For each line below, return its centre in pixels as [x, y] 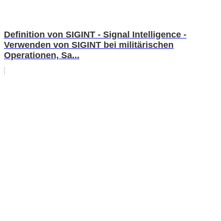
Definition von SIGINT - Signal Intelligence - [95, 34]
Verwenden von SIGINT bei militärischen [89, 45]
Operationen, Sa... [42, 55]
